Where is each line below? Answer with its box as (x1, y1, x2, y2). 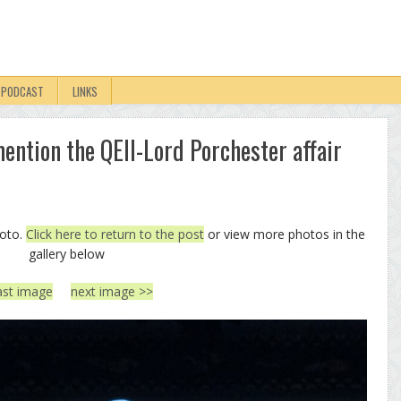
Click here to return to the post (26, 226, 204, 243)
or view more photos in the (204, 226, 365, 243)
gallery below (28, 245, 105, 262)
